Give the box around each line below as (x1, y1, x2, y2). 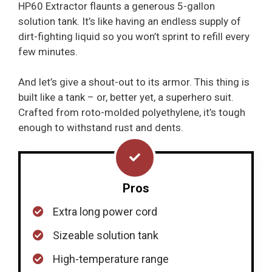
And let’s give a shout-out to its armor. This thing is (18, 76, 250, 89)
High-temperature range (53, 252, 169, 265)
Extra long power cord (53, 205, 157, 218)
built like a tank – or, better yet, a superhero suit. (18, 91, 234, 104)
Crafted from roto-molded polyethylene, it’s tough (18, 106, 245, 119)
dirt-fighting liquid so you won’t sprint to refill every (18, 30, 250, 42)
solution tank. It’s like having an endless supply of (18, 15, 241, 27)
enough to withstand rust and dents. (18, 121, 183, 134)
